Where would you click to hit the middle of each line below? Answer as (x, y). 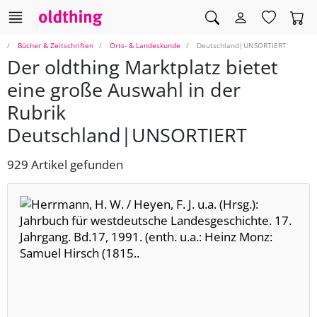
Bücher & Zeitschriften (56, 46)
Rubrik (36, 113)
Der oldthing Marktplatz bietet (143, 67)
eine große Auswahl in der (124, 90)
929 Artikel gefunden (65, 165)
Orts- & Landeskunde (145, 46)
